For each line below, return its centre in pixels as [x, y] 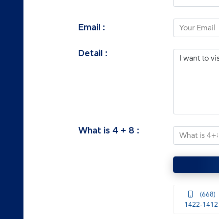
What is [96, 131]
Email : [92, 28]
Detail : [93, 54]
